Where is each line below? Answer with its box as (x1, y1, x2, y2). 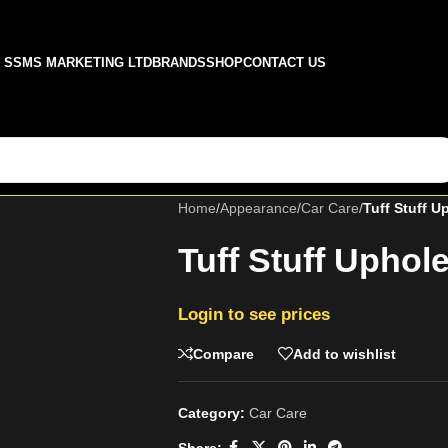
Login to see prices (177, 304, 330, 324)
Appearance (219, 200, 297, 216)
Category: (177, 405, 245, 421)
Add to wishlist (292, 345, 396, 362)
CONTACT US (243, 54, 326, 70)
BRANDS (152, 54, 206, 70)
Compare (192, 345, 254, 362)
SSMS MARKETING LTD (4, 54, 152, 70)
